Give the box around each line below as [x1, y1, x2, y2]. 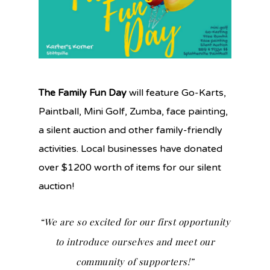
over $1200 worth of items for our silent [39, 161, 221, 174]
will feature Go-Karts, [129, 86, 226, 99]
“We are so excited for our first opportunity [40, 215, 230, 228]
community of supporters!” [76, 255, 194, 268]
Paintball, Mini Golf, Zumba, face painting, [39, 105, 228, 118]
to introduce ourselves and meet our [55, 235, 215, 248]
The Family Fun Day [39, 86, 129, 99]
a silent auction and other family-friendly [39, 124, 222, 136]
